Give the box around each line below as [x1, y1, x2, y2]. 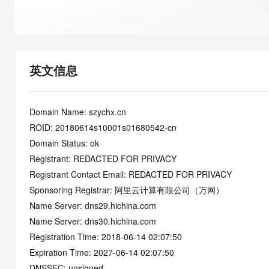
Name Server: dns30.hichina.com [29, 215, 156, 227]
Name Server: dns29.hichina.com [29, 199, 156, 211]
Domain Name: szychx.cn [29, 106, 126, 118]
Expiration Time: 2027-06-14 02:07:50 [29, 246, 174, 258]
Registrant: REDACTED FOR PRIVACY [29, 153, 177, 165]
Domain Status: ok [29, 137, 99, 149]
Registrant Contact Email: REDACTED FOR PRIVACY [29, 168, 232, 180]
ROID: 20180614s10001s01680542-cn [29, 121, 177, 133]
